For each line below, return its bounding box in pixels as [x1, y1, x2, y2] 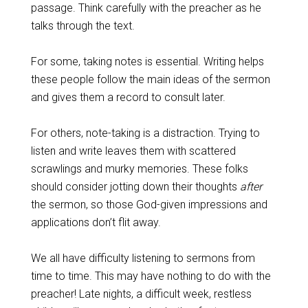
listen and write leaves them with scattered [30, 144, 236, 157]
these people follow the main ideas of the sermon [30, 73, 270, 86]
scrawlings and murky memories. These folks [30, 162, 248, 175]
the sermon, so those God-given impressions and [30, 198, 267, 211]
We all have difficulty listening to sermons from [30, 252, 255, 265]
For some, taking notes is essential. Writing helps [30, 55, 264, 68]
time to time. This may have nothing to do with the [30, 269, 271, 283]
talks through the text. [30, 19, 135, 32]
